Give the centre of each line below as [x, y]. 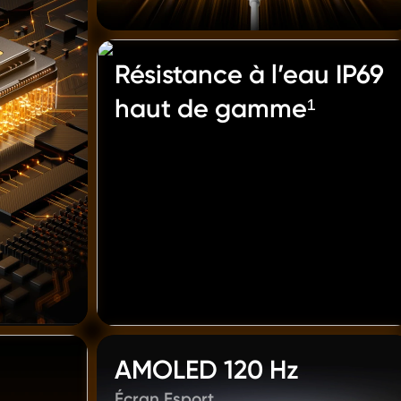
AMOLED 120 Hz [207, 370]
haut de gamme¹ [215, 108]
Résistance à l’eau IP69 [249, 74]
